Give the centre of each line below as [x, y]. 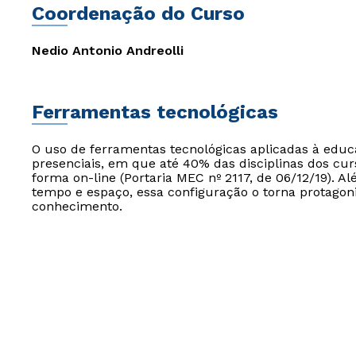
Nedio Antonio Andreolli [108, 50]
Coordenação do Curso [138, 14]
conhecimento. [77, 206]
